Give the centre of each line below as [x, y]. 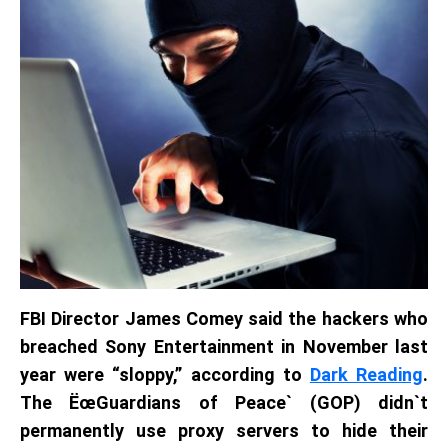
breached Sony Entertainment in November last [224, 346]
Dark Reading [366, 374]
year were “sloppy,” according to [165, 374]
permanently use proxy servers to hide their [224, 430]
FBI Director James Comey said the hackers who [224, 318]
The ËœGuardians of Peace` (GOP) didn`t [224, 402]
